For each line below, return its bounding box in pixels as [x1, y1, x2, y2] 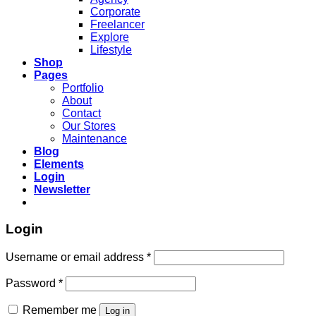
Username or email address [6, 251, 147, 264]
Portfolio [62, 81, 104, 94]
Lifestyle [90, 43, 132, 56]
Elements [34, 157, 84, 170]
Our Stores [62, 119, 116, 132]
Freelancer [90, 18, 145, 30]
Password [6, 277, 59, 290]
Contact [62, 107, 101, 119]
